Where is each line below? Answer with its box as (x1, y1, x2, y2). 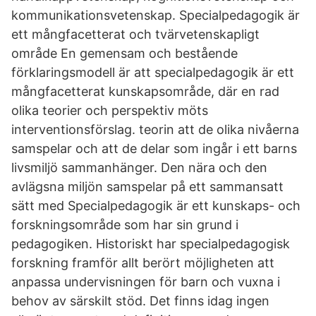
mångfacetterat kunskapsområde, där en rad (11, 84, 279, 99)
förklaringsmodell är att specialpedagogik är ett (11, 65, 294, 80)
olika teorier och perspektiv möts (11, 103, 208, 118)
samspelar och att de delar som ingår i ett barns (11, 141, 297, 156)
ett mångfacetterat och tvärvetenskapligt (11, 27, 260, 42)
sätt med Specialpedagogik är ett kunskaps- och (11, 198, 300, 213)
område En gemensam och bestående (11, 46, 238, 61)
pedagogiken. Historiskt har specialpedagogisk (11, 236, 290, 251)
